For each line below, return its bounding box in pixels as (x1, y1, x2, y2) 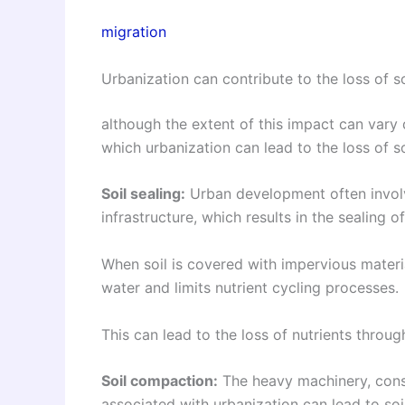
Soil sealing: (101, 184, 185, 203)
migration (101, 23, 166, 42)
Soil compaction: (101, 372, 218, 391)
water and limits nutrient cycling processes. (101, 278, 399, 297)
